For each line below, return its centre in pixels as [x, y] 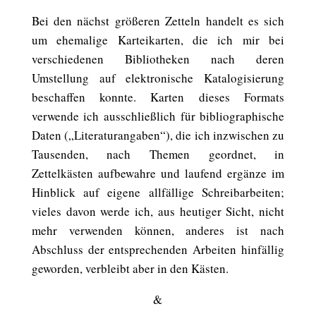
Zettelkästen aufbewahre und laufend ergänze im [158, 173]
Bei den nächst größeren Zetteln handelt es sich [158, 21]
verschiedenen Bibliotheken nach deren [158, 59]
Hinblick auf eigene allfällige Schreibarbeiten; [158, 192]
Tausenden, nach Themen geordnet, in [158, 154]
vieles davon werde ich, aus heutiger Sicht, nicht [158, 211]
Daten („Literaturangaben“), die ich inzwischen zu [158, 135]
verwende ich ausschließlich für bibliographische [158, 116]
